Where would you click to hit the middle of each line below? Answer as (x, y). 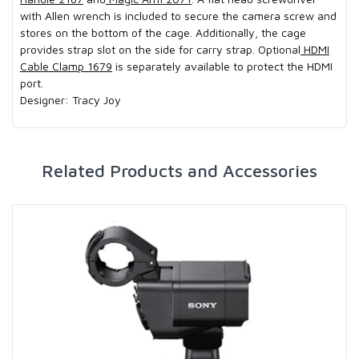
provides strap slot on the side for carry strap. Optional (160, 50)
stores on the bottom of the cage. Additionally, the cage (163, 33)
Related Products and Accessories (179, 170)
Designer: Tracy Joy (71, 100)
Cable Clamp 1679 (66, 67)
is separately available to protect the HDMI (222, 67)
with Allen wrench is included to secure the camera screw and (178, 16)
